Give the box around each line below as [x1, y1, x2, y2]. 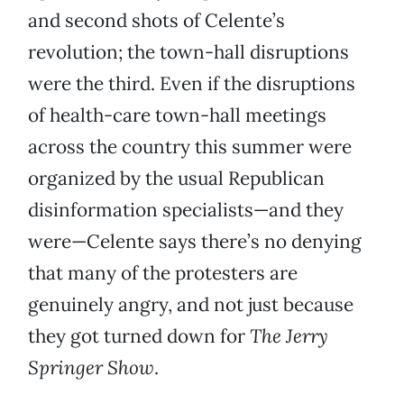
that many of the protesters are [28, 261, 298, 286]
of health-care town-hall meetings [28, 103, 326, 128]
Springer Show [28, 355, 154, 381]
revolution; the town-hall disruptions [28, 40, 349, 65]
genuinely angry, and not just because [28, 292, 353, 317]
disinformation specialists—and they [28, 197, 344, 223]
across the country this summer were [28, 134, 352, 160]
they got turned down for [28, 324, 250, 349]
